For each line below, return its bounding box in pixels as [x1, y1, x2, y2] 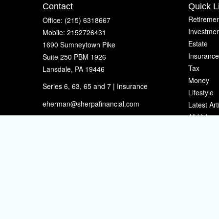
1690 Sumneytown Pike [43, 40, 115, 49]
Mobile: [43, 27, 67, 37]
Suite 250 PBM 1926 [43, 52, 106, 62]
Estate [188, 39, 208, 48]
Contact [43, 1, 73, 11]
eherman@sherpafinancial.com [43, 98, 139, 109]
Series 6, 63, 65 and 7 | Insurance [43, 81, 148, 91]
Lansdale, [43, 64, 73, 74]
